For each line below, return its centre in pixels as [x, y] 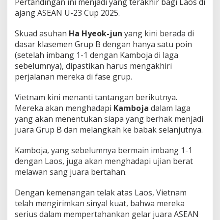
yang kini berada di [158, 33]
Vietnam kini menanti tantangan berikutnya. [96, 97]
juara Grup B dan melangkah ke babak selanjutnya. [109, 129]
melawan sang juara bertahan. [71, 172]
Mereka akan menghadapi [64, 108]
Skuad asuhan [42, 33]
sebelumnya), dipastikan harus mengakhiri [93, 66]
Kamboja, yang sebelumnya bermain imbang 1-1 [104, 150]
